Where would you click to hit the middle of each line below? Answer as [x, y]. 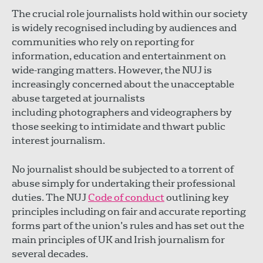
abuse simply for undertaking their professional [124, 183]
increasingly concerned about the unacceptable [123, 84]
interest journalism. [58, 140]
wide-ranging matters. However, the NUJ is [112, 70]
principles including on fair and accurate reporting [129, 211]
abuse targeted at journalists [78, 98]
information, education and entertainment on [119, 56]
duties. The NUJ [50, 197]
